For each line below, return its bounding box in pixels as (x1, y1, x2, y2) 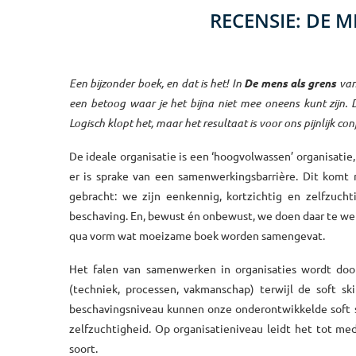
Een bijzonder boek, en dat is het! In (69, 75, 245, 91)
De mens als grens (244, 75, 337, 91)
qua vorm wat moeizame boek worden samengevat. (69, 227, 325, 242)
